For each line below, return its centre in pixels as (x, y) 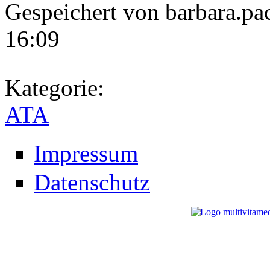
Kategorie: (58, 88)
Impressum (86, 154)
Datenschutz (92, 183)
